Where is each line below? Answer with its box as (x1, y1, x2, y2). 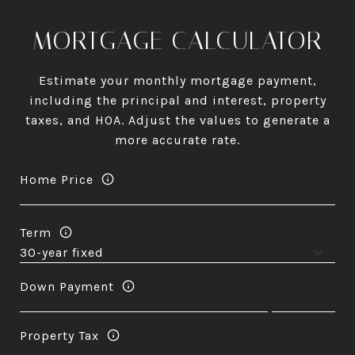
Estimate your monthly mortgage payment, (38, 73, 317, 88)
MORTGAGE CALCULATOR (32, 25, 323, 55)
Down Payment (20, 278, 114, 294)
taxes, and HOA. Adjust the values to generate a (25, 113, 330, 128)
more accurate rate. (115, 132, 240, 147)
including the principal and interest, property (29, 93, 326, 108)
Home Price (20, 171, 94, 187)
